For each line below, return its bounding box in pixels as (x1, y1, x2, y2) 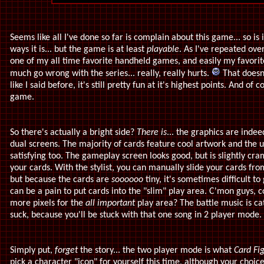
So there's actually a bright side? (10, 128, 137, 137)
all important (83, 199, 137, 208)
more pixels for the (10, 199, 83, 208)
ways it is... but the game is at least (10, 45, 147, 54)
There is (137, 128, 167, 137)
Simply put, (10, 246, 55, 255)
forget (55, 246, 78, 255)
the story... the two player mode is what (78, 246, 232, 255)
